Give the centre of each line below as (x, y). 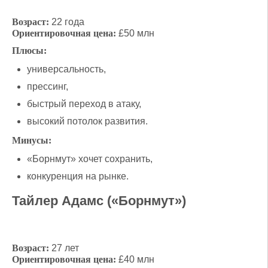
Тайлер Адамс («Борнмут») (99, 200)
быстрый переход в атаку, (84, 103)
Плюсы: (29, 50)
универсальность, (66, 69)
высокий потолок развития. (87, 121)
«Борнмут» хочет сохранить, (90, 159)
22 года (67, 22)
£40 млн (135, 259)
